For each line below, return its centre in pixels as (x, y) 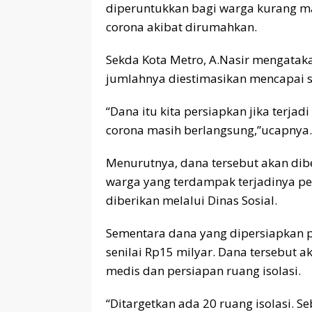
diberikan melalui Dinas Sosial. (192, 200)
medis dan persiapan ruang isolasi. (203, 270)
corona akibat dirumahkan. (181, 26)
